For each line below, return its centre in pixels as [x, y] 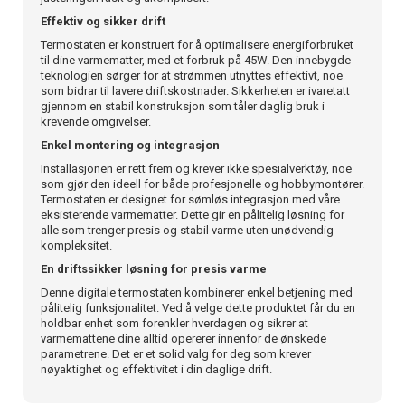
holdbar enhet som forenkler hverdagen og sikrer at [174, 323]
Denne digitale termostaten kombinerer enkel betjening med [197, 292]
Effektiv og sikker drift [103, 21]
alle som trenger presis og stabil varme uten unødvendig [187, 230]
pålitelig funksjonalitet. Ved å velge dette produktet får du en [198, 307]
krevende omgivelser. [96, 121]
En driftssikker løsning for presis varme [154, 268]
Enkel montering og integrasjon [130, 145]
